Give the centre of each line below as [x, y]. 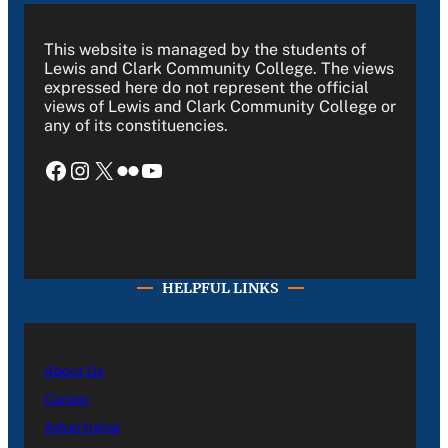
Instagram [77, 169]
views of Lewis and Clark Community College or [220, 106]
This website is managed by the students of [205, 49]
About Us [74, 370]
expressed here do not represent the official [206, 87]
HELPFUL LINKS [220, 287]
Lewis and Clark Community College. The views [219, 68]
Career [67, 398]
